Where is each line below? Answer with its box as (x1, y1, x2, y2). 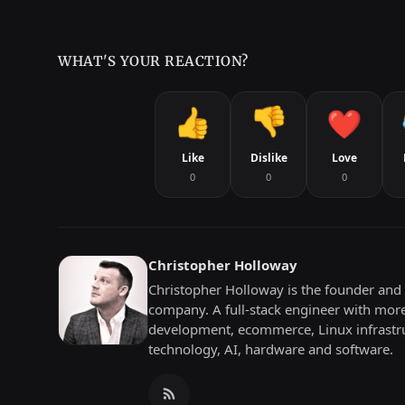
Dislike (250, 149, 287, 165)
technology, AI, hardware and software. (148, 339, 393, 358)
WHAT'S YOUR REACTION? (58, 52, 249, 70)
